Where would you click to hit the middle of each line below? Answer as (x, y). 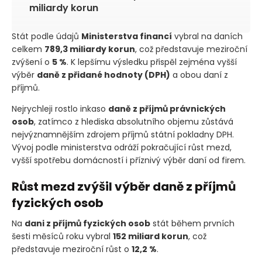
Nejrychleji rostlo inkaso (60, 109)
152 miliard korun (151, 237)
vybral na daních (207, 37)
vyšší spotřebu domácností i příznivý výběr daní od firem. (129, 161)
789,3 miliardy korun (90, 49)
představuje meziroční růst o (72, 249)
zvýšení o (32, 62)
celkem (28, 49)
